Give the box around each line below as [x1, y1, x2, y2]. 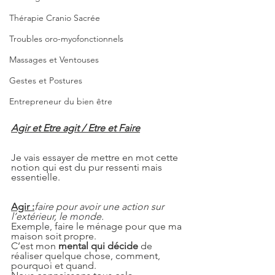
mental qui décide [58, 240, 138, 252]
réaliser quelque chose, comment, [11, 250, 163, 261]
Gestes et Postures [9, 75, 82, 86]
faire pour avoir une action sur [34, 201, 166, 212]
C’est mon [11, 240, 58, 252]
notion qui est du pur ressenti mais [11, 161, 165, 173]
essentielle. [11, 171, 60, 183]
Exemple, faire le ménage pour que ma [11, 220, 184, 232]
